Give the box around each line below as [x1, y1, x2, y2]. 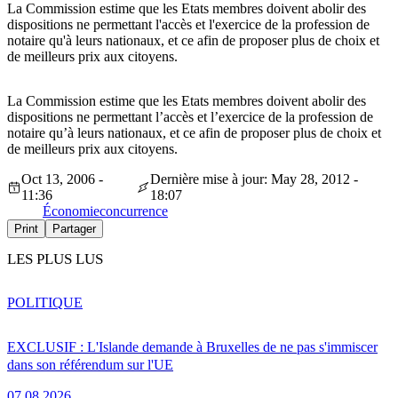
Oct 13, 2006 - [20, 171, 103, 187]
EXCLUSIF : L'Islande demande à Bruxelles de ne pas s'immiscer [7, 338, 378, 354]
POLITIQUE [7, 294, 83, 310]
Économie [43, 203, 99, 219]
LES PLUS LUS [7, 251, 103, 268]
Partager [52, 222, 96, 236]
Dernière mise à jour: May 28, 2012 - [150, 171, 359, 187]
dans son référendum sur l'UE [7, 356, 173, 372]
